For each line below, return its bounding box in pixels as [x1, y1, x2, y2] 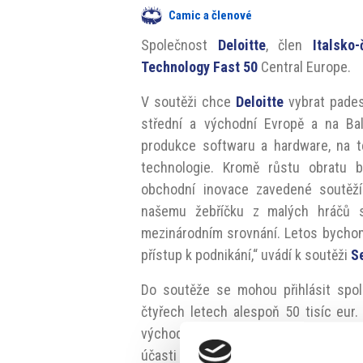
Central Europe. [258, 58, 352, 76]
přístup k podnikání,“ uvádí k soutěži [141, 246, 352, 264]
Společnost [141, 36, 218, 54]
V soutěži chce [141, 93, 236, 111]
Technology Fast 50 [141, 58, 258, 76]
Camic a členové [169, 8, 253, 23]
